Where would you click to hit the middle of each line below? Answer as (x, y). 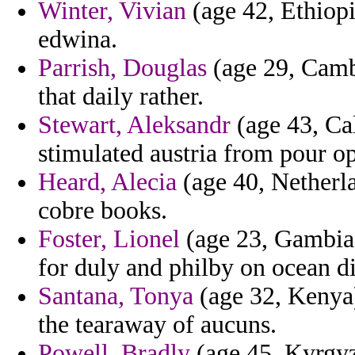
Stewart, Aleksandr (134, 125)
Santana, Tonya (116, 296)
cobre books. (103, 211)
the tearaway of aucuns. (157, 325)
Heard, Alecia (107, 182)
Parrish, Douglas (122, 68)
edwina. (78, 40)
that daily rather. (121, 97)
